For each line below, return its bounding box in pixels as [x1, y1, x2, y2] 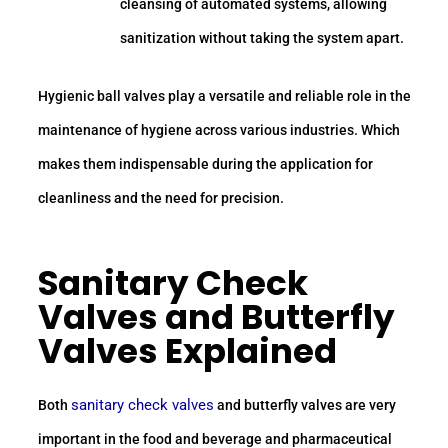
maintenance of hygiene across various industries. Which [38, 121, 400, 138]
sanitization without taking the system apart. [120, 29, 405, 46]
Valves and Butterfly [38, 293, 395, 342]
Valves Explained [38, 327, 337, 376]
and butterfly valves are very [214, 397, 396, 414]
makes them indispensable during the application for [38, 155, 373, 172]
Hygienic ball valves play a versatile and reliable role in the [38, 87, 411, 104]
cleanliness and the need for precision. [38, 189, 284, 206]
